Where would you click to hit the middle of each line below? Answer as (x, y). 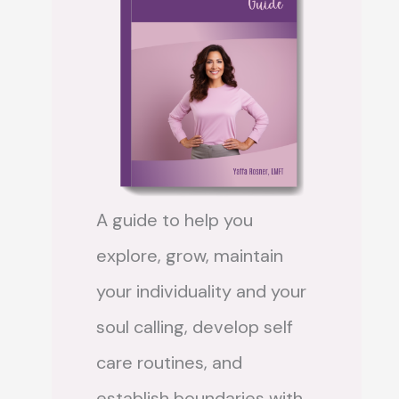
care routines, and (169, 363)
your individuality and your (201, 292)
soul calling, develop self (195, 327)
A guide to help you (175, 220)
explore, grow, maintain (190, 256)
